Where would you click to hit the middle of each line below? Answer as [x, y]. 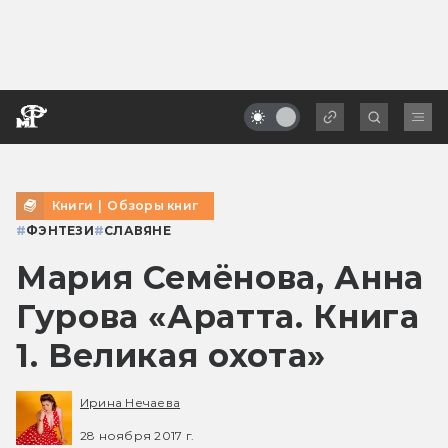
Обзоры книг [153, 205]
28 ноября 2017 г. [137, 435]
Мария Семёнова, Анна [220, 277]
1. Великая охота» [171, 355]
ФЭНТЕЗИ [60, 230]
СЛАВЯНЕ [137, 230]
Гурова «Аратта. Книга [218, 316]
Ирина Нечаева [130, 403]
